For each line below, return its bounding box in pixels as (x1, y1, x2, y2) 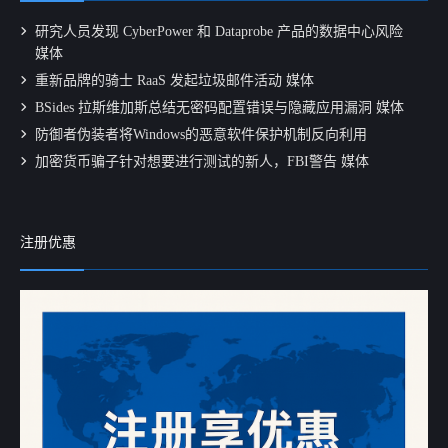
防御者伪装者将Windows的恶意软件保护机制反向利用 (35, 127, 367, 143)
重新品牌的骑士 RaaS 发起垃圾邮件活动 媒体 (35, 73, 314, 89)
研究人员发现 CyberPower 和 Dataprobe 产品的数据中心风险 (35, 24, 403, 40)
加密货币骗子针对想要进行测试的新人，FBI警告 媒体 (35, 154, 369, 170)
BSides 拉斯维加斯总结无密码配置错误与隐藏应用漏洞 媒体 (35, 100, 404, 116)
